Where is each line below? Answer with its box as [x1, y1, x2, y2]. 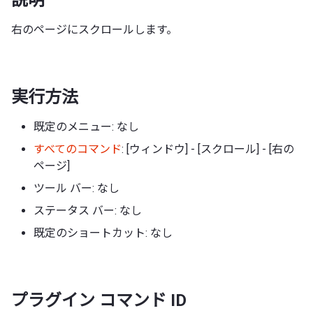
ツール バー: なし [34, 181, 119, 195]
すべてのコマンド [34, 142, 122, 156]
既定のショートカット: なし [34, 226, 173, 240]
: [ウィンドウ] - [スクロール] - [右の [122, 142, 294, 156]
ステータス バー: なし [34, 203, 142, 217]
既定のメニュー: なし [34, 119, 139, 133]
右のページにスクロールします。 [11, 22, 177, 36]
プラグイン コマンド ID [11, 290, 187, 310]
